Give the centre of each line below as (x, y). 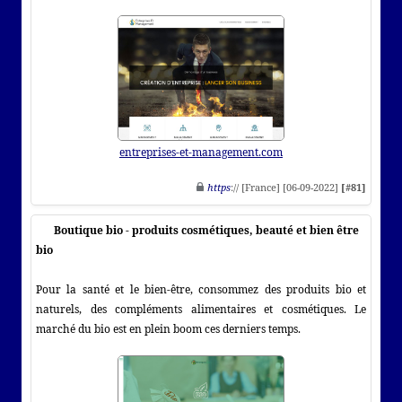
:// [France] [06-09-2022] (286, 187)
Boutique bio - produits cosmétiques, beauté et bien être (206, 230)
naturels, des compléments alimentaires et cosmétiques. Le (201, 309)
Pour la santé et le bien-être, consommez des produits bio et (201, 289)
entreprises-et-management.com (201, 152)
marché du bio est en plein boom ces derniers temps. (168, 328)
